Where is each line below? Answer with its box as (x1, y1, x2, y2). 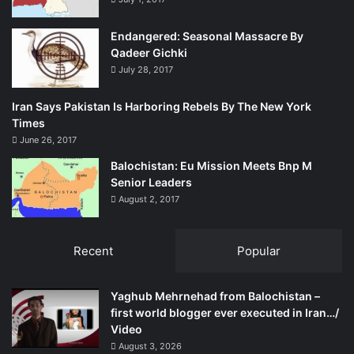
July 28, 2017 (119, 64, 173, 76)
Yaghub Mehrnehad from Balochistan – (111, 289, 320, 303)
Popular (236, 243, 281, 259)
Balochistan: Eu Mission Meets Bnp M (111, 159, 312, 173)
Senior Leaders (111, 175, 192, 190)
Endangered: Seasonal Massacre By (111, 29, 303, 43)
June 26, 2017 (20, 134, 77, 146)
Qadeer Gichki (111, 46, 187, 60)
